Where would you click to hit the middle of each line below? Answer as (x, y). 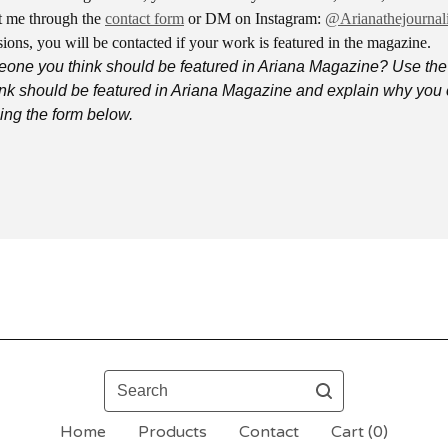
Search (129, 381)
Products (172, 432)
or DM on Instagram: (254, 18)
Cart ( (352, 432)
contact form (144, 18)
